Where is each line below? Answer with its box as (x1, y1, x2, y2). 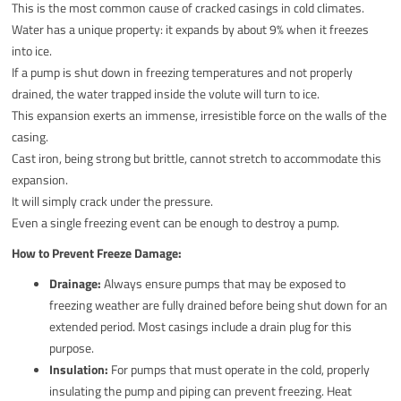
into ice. (12, 40, 53, 60)
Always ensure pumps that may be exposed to (101, 273, 346, 293)
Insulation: (49, 359, 109, 379)
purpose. (49, 337, 95, 357)
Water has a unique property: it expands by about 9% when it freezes (12, 19, 370, 38)
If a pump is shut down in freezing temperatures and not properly (12, 62, 354, 81)
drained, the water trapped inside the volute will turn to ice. (12, 83, 320, 103)
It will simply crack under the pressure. (12, 191, 214, 210)
